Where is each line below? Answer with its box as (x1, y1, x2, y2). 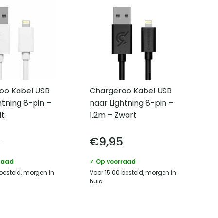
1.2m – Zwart (90, 109, 137, 121)
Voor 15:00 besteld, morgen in (90, 168, 177, 177)
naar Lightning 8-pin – (90, 97, 174, 109)
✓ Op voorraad (90, 157, 136, 166)
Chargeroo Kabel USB (90, 85, 172, 97)
